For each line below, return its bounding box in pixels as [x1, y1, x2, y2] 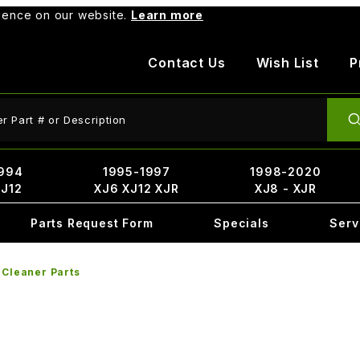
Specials [214, 216, 269, 230]
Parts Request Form [30, 216, 153, 230]
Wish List [256, 55, 319, 71]
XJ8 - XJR [254, 182, 317, 195]
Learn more [131, 8, 203, 22]
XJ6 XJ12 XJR [94, 182, 179, 195]
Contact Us [148, 55, 226, 71]
